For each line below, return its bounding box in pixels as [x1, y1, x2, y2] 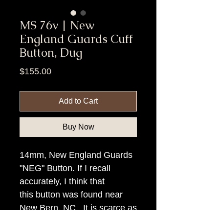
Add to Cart [59, 96, 98, 105]
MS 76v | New [20, 17, 94, 33]
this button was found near [20, 189, 123, 199]
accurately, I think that [20, 176, 105, 186]
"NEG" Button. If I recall [20, 163, 110, 173]
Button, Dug [20, 44, 82, 60]
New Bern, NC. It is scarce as [20, 202, 137, 213]
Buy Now [62, 122, 94, 131]
